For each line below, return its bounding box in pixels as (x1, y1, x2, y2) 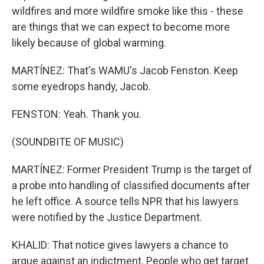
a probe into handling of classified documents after (12, 179, 250, 192)
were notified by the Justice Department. (12, 211, 202, 223)
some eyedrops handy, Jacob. (12, 80, 151, 93)
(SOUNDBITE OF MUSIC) (12, 136, 124, 148)
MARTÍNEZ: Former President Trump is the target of (12, 163, 252, 176)
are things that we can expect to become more (12, 21, 230, 33)
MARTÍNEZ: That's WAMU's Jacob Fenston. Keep (12, 64, 238, 77)
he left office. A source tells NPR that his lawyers (12, 195, 239, 207)
